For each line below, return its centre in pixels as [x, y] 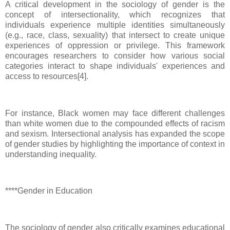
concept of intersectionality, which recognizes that [115, 14]
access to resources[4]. [47, 76]
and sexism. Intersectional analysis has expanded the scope [115, 133]
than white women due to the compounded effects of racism [115, 123]
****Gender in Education [49, 191]
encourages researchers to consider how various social [115, 55]
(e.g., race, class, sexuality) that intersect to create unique [115, 35]
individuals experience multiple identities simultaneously [115, 25]
